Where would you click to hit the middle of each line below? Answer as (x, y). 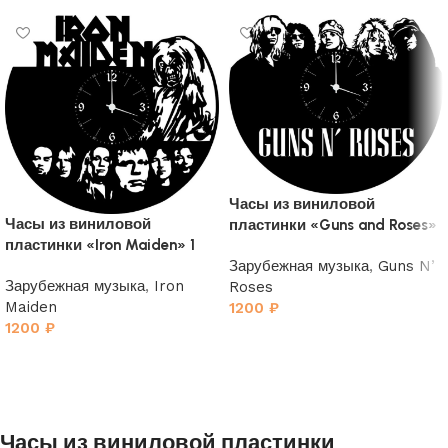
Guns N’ (406, 266)
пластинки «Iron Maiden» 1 (100, 245)
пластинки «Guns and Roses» (333, 225)
